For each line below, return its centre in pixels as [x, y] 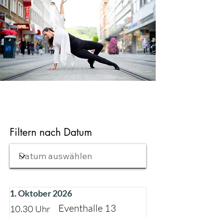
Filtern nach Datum [51, 132]
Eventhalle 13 [87, 208]
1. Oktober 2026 [41, 193]
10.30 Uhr [30, 209]
